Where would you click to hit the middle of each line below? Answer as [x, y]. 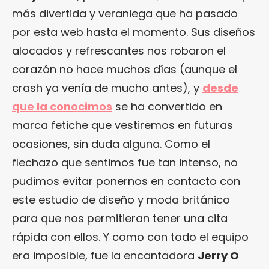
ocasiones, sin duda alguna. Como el [111, 144]
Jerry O [218, 256]
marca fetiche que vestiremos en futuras [122, 125]
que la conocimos [62, 107]
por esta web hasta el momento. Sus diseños [134, 32]
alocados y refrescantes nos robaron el [119, 51]
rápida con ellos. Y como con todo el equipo [130, 237]
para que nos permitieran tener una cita [120, 219]
